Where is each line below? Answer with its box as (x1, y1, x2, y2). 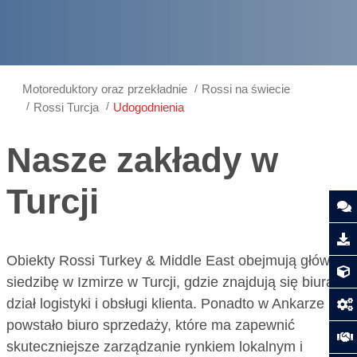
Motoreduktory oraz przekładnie (22, 82, 187, 96)
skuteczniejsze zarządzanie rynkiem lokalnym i (6, 338, 303, 355)
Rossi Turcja (33, 100, 99, 114)
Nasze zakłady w (6, 139, 278, 179)
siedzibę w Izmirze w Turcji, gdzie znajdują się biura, (6, 273, 338, 290)
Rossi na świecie (202, 82, 290, 96)
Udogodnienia (113, 100, 184, 114)
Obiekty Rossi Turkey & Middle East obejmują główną (6, 252, 346, 269)
